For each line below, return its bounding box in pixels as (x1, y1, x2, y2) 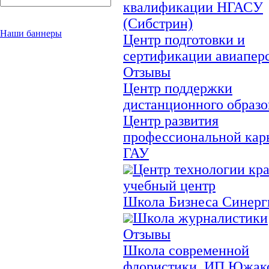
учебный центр (123, 177, 216, 193)
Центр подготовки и (123, 31, 245, 47)
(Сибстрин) (123, 15, 193, 31)
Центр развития (123, 112, 219, 128)
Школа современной (123, 242, 249, 258)
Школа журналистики (133, 210, 268, 226)
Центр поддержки (123, 80, 232, 96)
